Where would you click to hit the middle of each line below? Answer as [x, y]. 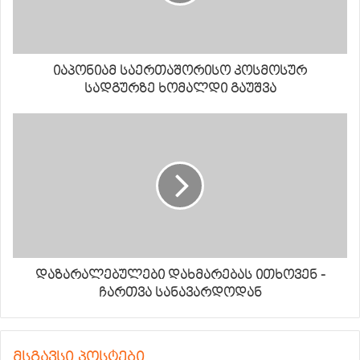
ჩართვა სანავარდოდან [180, 292]
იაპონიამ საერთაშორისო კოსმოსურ [180, 71]
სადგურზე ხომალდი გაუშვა [180, 88]
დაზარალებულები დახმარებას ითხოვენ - [180, 275]
